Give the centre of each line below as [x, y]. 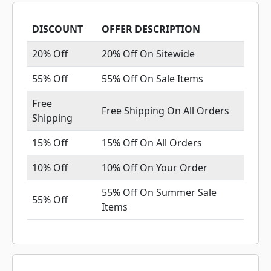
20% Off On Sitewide [148, 54]
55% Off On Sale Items [152, 79]
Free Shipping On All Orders [165, 111]
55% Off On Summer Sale [159, 192]
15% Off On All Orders [152, 143]
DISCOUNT [57, 29]
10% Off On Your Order [155, 168]
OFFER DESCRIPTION [151, 29]
